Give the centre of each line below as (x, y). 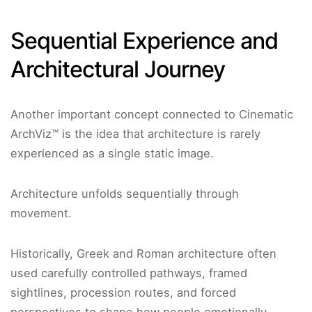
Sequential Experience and (144, 41)
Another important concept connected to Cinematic (152, 115)
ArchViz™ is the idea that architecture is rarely (135, 134)
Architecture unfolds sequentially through (125, 194)
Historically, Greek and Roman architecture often (143, 254)
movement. (41, 213)
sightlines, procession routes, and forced (123, 293)
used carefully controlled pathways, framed (129, 273)
